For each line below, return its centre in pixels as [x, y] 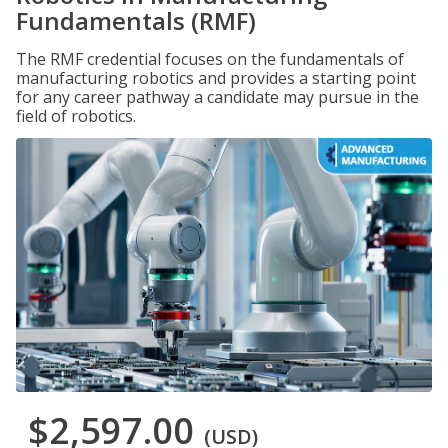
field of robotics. [76, 116]
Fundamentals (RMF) [136, 20]
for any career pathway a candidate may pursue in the [217, 97]
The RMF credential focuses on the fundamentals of [210, 59]
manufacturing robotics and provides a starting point [216, 78]
